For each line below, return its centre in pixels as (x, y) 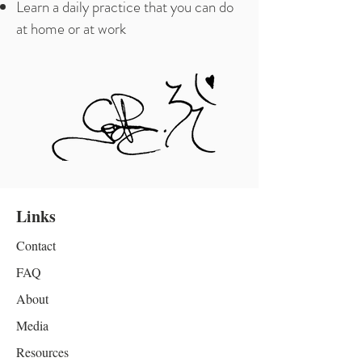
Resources (42, 352)
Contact (36, 245)
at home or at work (71, 29)
